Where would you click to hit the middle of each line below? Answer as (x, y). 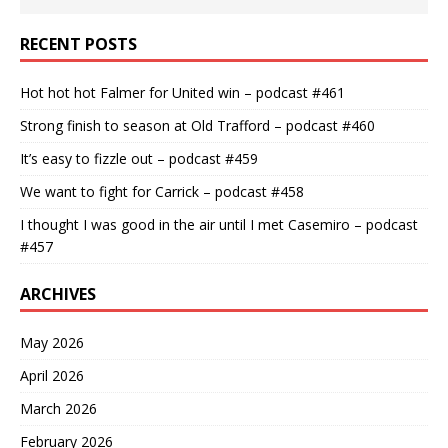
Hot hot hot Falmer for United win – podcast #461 (182, 92)
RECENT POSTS (78, 43)
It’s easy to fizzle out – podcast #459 (139, 158)
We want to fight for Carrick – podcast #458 (162, 191)
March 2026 (58, 408)
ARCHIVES (58, 293)
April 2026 (52, 375)
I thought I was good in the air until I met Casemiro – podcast (219, 224)
